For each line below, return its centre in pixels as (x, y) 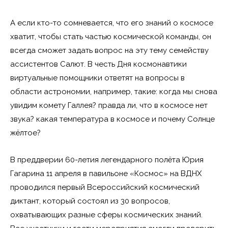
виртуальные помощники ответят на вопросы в (97, 78)
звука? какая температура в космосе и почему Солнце (112, 119)
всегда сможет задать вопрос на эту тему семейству (109, 50)
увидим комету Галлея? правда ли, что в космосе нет (109, 105)
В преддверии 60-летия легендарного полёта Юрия (107, 160)
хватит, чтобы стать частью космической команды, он (111, 37)
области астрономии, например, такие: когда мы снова (114, 92)
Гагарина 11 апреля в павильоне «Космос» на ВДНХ (106, 174)
